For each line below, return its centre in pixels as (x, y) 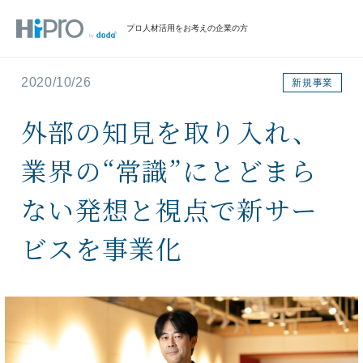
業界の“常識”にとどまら (169, 170)
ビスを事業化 (102, 248)
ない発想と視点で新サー (170, 209)
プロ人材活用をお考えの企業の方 (187, 28)
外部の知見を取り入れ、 (171, 131)
